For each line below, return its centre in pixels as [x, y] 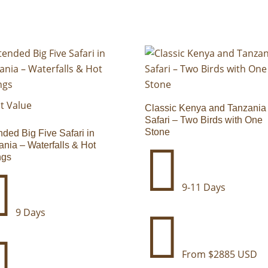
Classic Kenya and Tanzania [206, 108]
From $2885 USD [219, 254]
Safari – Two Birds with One [204, 120]
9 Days [30, 212]
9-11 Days [203, 187]
